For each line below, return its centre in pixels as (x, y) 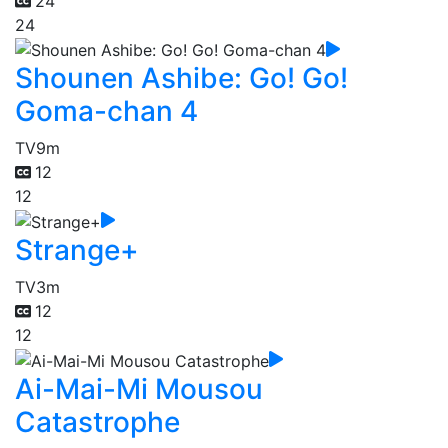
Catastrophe (97, 421)
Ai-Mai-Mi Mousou (139, 388)
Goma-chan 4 (106, 111)
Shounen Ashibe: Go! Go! (181, 78)
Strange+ (77, 249)
